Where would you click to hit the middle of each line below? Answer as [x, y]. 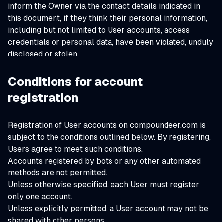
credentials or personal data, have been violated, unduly [111, 42]
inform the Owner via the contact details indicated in [104, 6]
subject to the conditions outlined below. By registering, [109, 137]
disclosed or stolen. [43, 54]
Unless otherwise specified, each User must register [104, 185]
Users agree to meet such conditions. [75, 149]
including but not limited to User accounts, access [99, 30]
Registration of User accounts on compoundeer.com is [107, 125]
